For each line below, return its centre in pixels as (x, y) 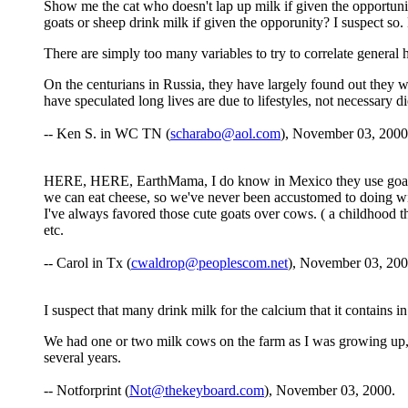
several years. (82, 358)
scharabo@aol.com (225, 134)
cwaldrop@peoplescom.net (209, 263)
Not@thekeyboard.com (197, 391)
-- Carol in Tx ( (87, 263)
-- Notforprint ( (87, 391)
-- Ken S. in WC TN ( (107, 134)
